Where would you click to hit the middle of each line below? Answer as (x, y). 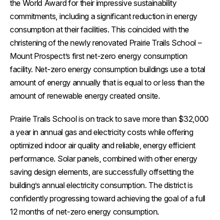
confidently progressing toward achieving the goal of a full (108, 199)
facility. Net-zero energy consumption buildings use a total (108, 69)
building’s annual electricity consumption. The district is (101, 185)
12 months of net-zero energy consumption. (84, 212)
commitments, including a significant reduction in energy (104, 16)
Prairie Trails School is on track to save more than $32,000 (110, 119)
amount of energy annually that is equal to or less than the (108, 83)
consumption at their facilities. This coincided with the (100, 30)
